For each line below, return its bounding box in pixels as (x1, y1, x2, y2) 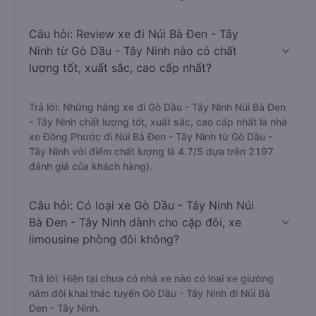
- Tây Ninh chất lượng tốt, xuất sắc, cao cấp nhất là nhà (29, 116, 287, 128)
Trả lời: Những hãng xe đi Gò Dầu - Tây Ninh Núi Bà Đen (29, 101, 286, 113)
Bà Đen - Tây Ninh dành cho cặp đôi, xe (29, 215, 241, 229)
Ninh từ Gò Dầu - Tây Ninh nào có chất (29, 44, 237, 58)
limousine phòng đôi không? (29, 232, 179, 246)
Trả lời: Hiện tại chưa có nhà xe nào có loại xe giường (29, 272, 274, 284)
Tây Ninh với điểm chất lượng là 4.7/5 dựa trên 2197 (29, 145, 274, 157)
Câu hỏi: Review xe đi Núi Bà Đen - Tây (29, 27, 238, 41)
